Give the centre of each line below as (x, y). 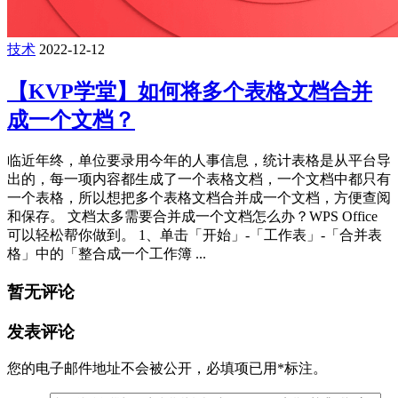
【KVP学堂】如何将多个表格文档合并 (190, 92)
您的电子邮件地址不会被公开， (107, 369)
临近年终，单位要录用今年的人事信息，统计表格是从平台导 (199, 161)
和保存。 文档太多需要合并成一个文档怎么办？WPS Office (192, 217)
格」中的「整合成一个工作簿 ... (107, 254)
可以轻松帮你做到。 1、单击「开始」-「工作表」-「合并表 (195, 235)
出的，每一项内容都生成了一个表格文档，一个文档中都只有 (199, 179)
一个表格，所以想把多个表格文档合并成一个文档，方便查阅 (199, 198)
